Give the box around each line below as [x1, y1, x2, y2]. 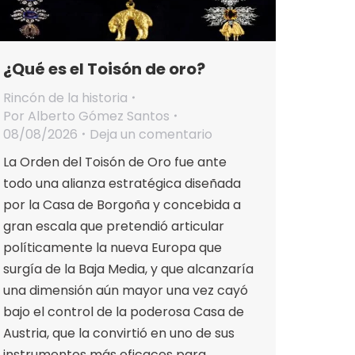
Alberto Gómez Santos [28, 106, 170, 125]
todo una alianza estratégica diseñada [3, 174, 241, 193]
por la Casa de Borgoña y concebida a [3, 195, 241, 214]
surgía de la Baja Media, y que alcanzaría [3, 259, 254, 278]
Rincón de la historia [3, 88, 128, 107]
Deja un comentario [90, 124, 212, 143]
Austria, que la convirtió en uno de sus [3, 323, 235, 342]
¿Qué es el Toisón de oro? [3, 57, 205, 80]
